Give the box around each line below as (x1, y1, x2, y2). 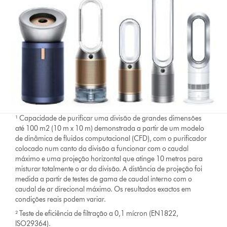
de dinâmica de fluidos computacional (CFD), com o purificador (15, 134, 207, 143)
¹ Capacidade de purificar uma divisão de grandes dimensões (15, 113, 202, 123)
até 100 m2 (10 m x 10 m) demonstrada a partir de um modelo (15, 124, 205, 133)
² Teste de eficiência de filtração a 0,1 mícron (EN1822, (15, 209, 179, 218)
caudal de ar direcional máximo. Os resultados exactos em (15, 184, 192, 194)
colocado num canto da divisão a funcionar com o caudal (15, 144, 189, 153)
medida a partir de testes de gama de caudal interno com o (15, 174, 193, 183)
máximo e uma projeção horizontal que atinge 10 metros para (15, 154, 203, 163)
